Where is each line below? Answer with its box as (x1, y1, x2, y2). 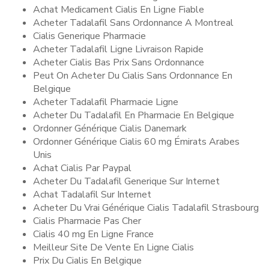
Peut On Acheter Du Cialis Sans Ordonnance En (33, 69, 232, 82)
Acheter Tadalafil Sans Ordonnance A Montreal (33, 16, 234, 29)
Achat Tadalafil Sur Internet (33, 188, 151, 201)
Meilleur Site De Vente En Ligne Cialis (33, 241, 194, 254)
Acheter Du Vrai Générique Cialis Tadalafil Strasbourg (33, 201, 259, 214)
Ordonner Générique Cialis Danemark (33, 122, 187, 135)
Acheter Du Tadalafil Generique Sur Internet (33, 175, 220, 188)
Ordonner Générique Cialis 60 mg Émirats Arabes (33, 135, 240, 148)
